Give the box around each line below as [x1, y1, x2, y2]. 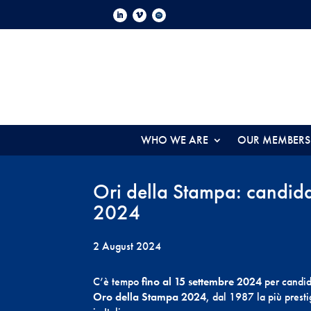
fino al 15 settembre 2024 [142, 274, 262, 289]
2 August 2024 [93, 238, 162, 253]
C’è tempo [93, 274, 142, 289]
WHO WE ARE [141, 133, 208, 147]
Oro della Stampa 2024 [93, 289, 207, 305]
